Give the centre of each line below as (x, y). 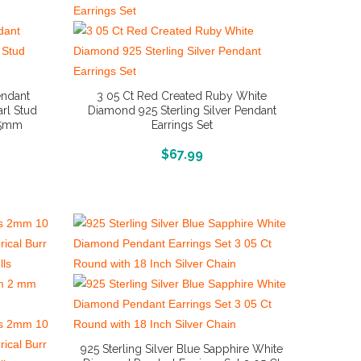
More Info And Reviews (182, 152)
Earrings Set (182, 125)
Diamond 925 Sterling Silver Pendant (182, 110)
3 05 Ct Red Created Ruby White (182, 96)
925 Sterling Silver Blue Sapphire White (182, 349)
